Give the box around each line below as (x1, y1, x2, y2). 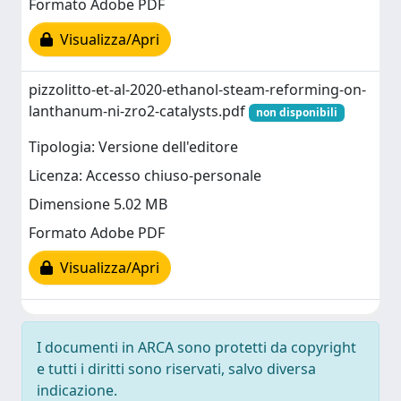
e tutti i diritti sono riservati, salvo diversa (37, 359, 316, 379)
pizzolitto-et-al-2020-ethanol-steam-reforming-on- (29, 80, 366, 99)
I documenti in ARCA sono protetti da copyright (37, 337, 356, 357)
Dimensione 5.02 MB (29, 194, 167, 215)
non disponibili (255, 105, 337, 120)
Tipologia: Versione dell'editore (29, 137, 238, 158)
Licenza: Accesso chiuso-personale (29, 166, 261, 186)
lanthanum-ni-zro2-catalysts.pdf (29, 101, 249, 121)
